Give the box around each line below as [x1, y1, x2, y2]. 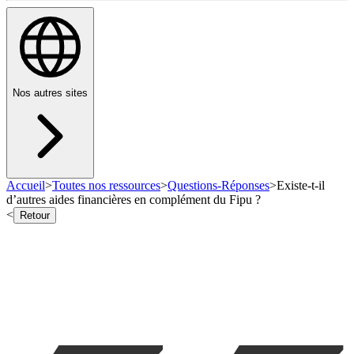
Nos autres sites [13, 87, 88, 100]
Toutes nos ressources [52, 179, 160, 193]
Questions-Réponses [168, 179, 269, 193]
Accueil [6, 179, 45, 193]
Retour [20, 209, 50, 222]
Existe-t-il [277, 179, 325, 193]
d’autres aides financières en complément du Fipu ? [6, 193, 261, 207]
